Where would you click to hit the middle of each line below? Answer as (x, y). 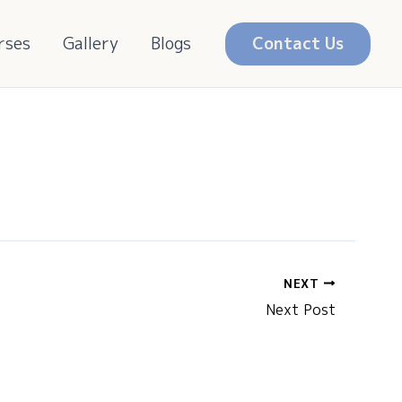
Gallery (91, 43)
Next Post (301, 309)
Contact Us (298, 43)
